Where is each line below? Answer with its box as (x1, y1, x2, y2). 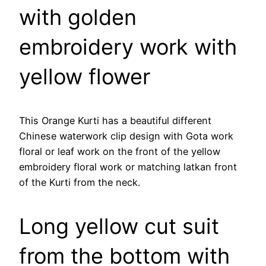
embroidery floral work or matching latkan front (19, 160, 237, 173)
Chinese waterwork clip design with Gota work (19, 129, 233, 142)
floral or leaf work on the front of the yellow (19, 145, 220, 157)
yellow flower (19, 63, 150, 90)
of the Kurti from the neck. (19, 176, 140, 188)
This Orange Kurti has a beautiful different (19, 114, 211, 126)
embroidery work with (19, 33, 237, 60)
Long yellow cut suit (19, 213, 219, 239)
